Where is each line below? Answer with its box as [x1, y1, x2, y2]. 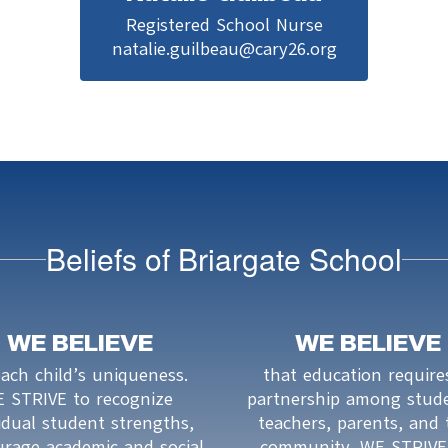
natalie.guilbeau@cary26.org [111, 37, 337, 61]
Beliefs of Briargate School [46, 237, 402, 280]
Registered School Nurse [125, 13, 323, 37]
